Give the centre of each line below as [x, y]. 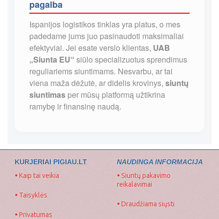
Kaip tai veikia [38, 175]
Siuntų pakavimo [145, 175]
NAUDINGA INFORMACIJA [160, 162]
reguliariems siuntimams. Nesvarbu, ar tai [101, 71]
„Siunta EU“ [52, 59]
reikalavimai [134, 184]
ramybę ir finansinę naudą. [75, 106]
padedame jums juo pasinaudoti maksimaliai [107, 36]
